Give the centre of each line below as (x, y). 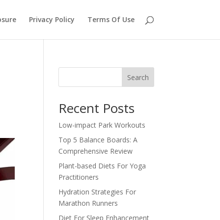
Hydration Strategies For (97, 192)
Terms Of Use (111, 19)
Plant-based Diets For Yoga (102, 166)
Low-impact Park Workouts (102, 125)
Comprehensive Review (96, 151)
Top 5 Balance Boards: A (98, 140)
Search (138, 77)
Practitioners (79, 177)
